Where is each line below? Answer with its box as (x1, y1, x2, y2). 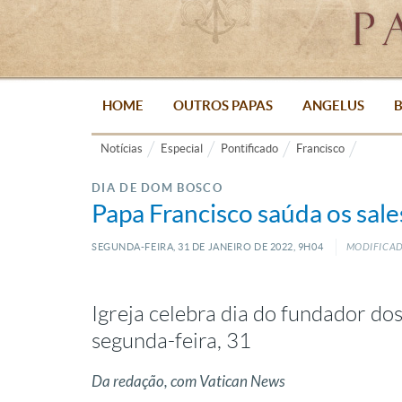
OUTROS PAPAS (172, 98, 273, 113)
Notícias (100, 142, 143, 155)
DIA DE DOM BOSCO (92, 181, 223, 195)
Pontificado (221, 142, 278, 155)
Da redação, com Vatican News (92, 372, 285, 391)
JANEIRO (205, 241, 252, 252)
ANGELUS (301, 98, 364, 113)
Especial (161, 142, 203, 155)
